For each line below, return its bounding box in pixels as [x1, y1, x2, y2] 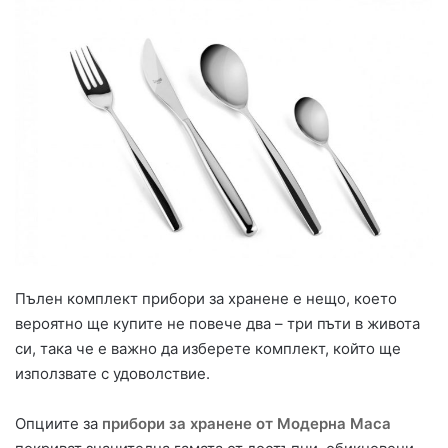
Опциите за [15, 414, 102, 434]
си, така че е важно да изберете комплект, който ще [15, 339, 401, 359]
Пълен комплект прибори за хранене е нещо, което [15, 289, 397, 309]
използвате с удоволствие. [15, 364, 210, 384]
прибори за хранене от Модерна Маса [102, 414, 391, 434]
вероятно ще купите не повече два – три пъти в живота [15, 314, 420, 334]
